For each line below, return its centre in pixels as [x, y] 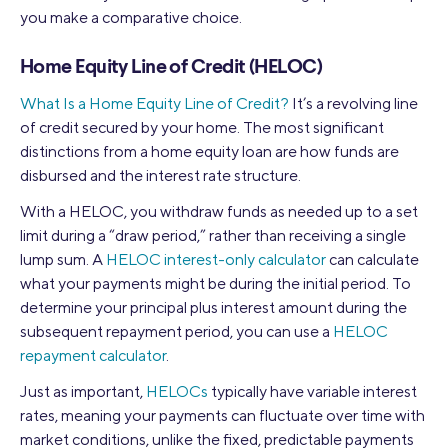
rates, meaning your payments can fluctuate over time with [222, 415]
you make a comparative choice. [131, 17]
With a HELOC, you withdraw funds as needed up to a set [219, 211]
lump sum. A [63, 259]
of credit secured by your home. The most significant [202, 127]
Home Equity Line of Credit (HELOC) [171, 67]
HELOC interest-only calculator [216, 259]
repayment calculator [93, 355]
